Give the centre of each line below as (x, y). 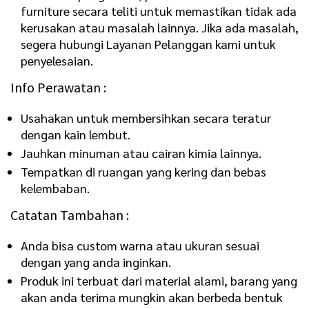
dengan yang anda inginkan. (96, 261)
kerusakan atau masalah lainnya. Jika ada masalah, (160, 27)
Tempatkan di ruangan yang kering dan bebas (143, 171)
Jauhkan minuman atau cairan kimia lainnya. (141, 152)
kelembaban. (55, 188)
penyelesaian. (57, 60)
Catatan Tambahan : (70, 215)
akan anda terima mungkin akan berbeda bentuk (152, 297)
